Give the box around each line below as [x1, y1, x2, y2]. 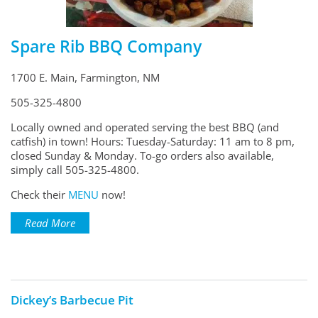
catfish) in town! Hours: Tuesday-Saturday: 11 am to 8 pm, [11, 133, 295, 148]
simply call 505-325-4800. [11, 162, 139, 177]
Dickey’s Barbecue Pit [11, 291, 133, 308]
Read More [25, 215, 75, 230]
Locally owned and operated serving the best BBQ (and [11, 119, 279, 134]
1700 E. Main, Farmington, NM [11, 70, 160, 84]
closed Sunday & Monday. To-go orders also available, [11, 148, 274, 163]
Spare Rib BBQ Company [11, 35, 202, 57]
